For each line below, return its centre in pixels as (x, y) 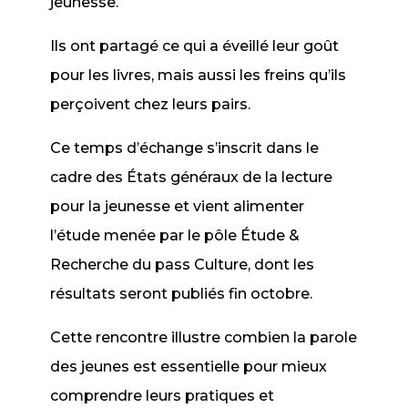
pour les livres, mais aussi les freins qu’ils (199, 75)
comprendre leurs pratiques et (163, 396)
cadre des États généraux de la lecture (192, 177)
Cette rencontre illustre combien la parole (204, 337)
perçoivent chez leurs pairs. (151, 104)
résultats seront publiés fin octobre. (182, 294)
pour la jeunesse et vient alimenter (178, 206)
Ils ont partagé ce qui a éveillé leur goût (195, 46)
